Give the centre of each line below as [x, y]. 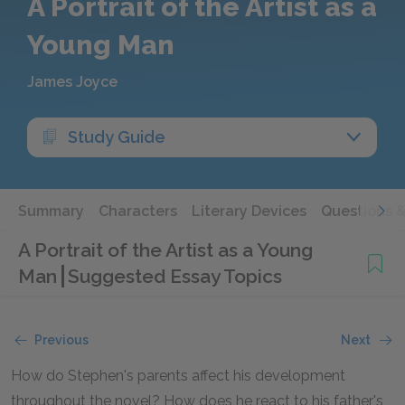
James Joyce [72, 82]
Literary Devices [249, 211]
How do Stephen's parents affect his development [178, 376]
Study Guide [117, 137]
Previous [61, 340]
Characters [138, 211]
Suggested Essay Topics [175, 276]
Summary [51, 211]
